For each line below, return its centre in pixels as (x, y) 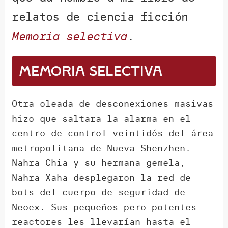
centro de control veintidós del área (113, 133)
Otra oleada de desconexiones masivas (113, 104)
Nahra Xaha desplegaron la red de (102, 178)
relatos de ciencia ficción (100, 17)
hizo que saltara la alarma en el (102, 119)
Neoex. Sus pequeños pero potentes (104, 207)
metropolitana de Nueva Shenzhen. (102, 148)
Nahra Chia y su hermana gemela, (99, 163)
